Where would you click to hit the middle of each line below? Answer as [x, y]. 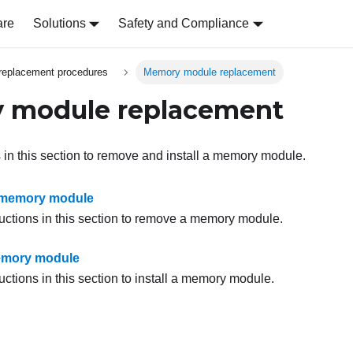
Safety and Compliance [184, 23]
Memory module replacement [209, 72]
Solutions [59, 23]
